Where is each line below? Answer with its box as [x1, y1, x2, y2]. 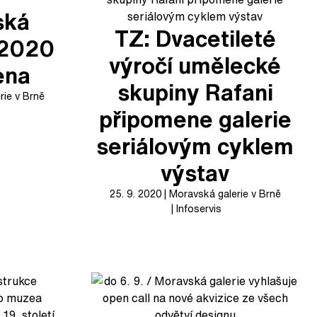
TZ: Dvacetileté [114, 22, 276, 54]
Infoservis [175, 201, 221, 216]
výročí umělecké [109, 49, 282, 81]
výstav [161, 156, 230, 189]
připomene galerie [98, 103, 292, 135]
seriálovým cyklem [96, 129, 294, 162]
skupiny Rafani [117, 76, 273, 108]
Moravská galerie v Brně [168, 186, 281, 201]
